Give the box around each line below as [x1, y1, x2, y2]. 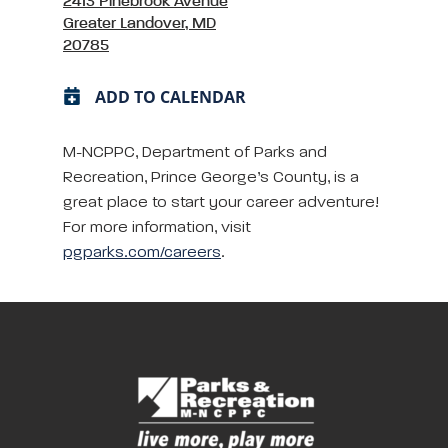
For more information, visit [63, 219, 251, 236]
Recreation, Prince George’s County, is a [63, 169, 359, 186]
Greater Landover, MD [63, 15, 216, 32]
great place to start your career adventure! [63, 194, 379, 211]
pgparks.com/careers [63, 244, 221, 261]
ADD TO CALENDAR [95, 85, 246, 108]
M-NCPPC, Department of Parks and [63, 144, 327, 161]
